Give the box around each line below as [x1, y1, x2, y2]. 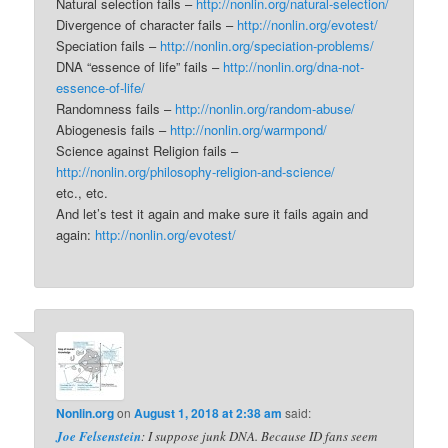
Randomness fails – [56, 99, 176, 119]
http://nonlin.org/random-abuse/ [175, 99, 356, 119]
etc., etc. [56, 183, 109, 203]
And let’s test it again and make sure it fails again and [56, 204, 369, 224]
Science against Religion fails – [56, 141, 239, 161]
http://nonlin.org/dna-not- [223, 57, 365, 77]
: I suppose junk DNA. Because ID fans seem [141, 426, 378, 445]
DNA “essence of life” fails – [56, 57, 224, 77]
